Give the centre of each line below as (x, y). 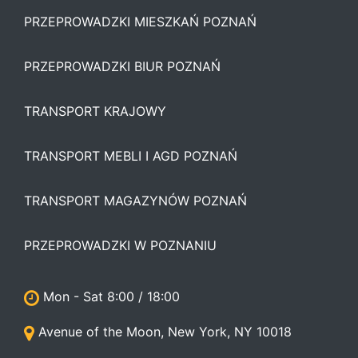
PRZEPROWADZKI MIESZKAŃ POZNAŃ (140, 22)
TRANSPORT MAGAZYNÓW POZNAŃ (135, 201)
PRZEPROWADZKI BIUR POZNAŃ (122, 66)
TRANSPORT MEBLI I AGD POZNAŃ (131, 156)
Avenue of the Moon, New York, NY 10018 (165, 332)
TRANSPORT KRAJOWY (95, 111)
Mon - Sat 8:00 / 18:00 (111, 296)
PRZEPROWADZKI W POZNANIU (120, 245)
